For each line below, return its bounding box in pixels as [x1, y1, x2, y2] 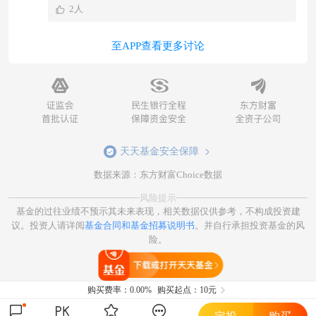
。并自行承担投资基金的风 [195, 219, 305, 231]
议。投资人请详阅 [11, 219, 85, 231]
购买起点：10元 [157, 285, 217, 295]
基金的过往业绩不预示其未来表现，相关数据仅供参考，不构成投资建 [16, 205, 300, 217]
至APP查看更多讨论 [111, 39, 205, 51]
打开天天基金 [138, 259, 202, 271]
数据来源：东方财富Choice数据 [94, 169, 222, 180]
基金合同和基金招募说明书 [85, 219, 195, 231]
